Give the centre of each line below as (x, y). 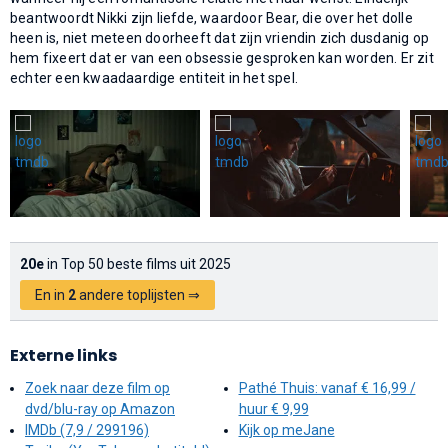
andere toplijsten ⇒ (138, 294)
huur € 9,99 (273, 408)
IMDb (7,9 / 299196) (87, 429)
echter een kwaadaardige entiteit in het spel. (154, 77)
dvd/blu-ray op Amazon (100, 408)
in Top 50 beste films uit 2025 (137, 263)
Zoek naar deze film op (97, 387)
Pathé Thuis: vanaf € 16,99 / (327, 387)
